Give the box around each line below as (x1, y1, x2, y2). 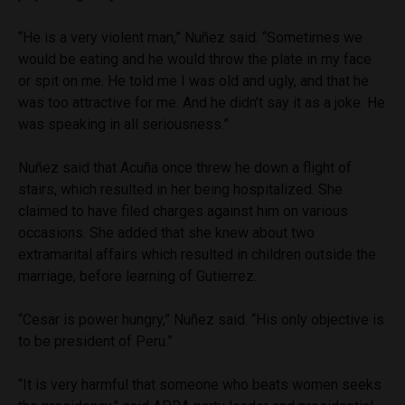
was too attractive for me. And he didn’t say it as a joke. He (18, 93, 385, 111)
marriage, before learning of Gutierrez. (18, 267, 257, 285)
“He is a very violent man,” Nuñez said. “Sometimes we (18, 28, 363, 46)
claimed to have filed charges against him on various (18, 202, 348, 220)
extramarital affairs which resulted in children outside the (18, 245, 376, 263)
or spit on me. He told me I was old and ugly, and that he (18, 71, 369, 89)
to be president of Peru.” (18, 332, 173, 350)
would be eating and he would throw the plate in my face (18, 50, 372, 68)
